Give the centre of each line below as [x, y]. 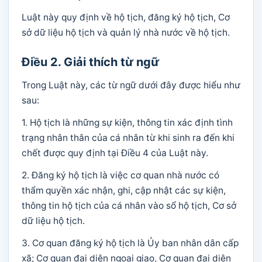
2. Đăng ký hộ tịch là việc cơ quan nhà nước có [120, 175]
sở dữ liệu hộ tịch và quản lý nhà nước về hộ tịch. [126, 32]
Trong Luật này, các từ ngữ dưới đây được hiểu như [131, 85]
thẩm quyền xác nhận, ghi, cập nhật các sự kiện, [124, 190]
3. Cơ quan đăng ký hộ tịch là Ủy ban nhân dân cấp [130, 243]
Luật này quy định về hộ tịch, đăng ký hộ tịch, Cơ [126, 17]
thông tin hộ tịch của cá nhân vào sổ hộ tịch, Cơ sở [129, 206]
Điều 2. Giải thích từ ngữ [90, 62]
